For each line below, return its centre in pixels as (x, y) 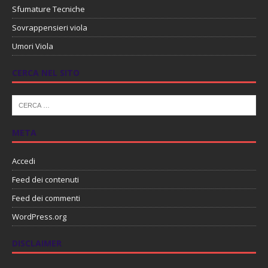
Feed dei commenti (46, 198)
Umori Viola (33, 46)
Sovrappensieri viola (50, 28)
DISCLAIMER (37, 243)
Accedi (24, 161)
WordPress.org (39, 217)
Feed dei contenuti (45, 180)
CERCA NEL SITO (46, 73)
